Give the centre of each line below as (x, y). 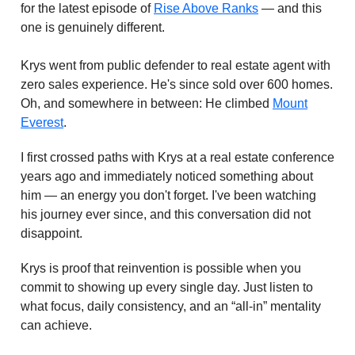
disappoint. (52, 233)
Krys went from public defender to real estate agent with (176, 65)
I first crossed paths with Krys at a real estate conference (177, 157)
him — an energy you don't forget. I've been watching (168, 195)
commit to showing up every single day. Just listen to (167, 287)
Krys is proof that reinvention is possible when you (161, 268)
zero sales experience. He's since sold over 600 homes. (177, 84)
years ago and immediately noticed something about (167, 176)
